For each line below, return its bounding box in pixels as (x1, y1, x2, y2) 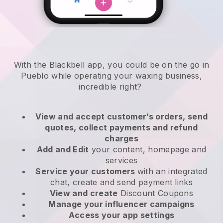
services (105, 155, 138, 166)
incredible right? (79, 82, 144, 92)
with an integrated (137, 166, 208, 177)
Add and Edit (36, 144, 89, 155)
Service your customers (35, 166, 137, 177)
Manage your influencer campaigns (48, 199, 195, 210)
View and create (49, 188, 118, 199)
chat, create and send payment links (50, 177, 193, 188)
